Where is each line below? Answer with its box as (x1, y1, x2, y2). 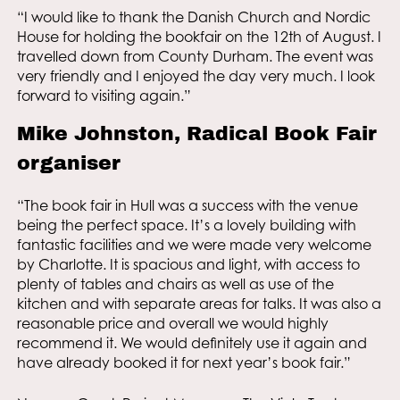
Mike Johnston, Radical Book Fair (16, 121, 377, 146)
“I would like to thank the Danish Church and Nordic (16, 8, 371, 27)
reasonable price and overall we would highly (16, 314, 329, 333)
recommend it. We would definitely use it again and (16, 334, 367, 353)
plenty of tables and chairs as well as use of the (16, 275, 334, 294)
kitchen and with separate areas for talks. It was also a (16, 295, 381, 313)
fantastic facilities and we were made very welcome (16, 236, 371, 254)
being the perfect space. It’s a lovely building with (16, 216, 356, 235)
